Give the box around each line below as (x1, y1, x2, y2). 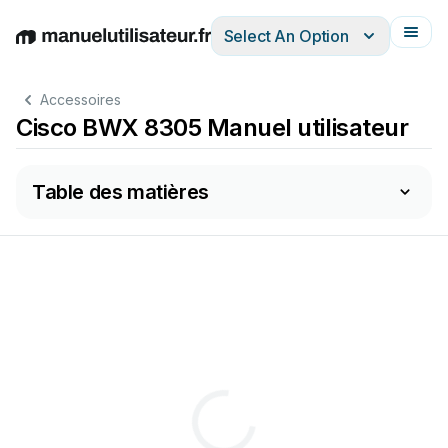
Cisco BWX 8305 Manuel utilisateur (16, 113, 409, 142)
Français (248, 36, 313, 57)
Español (132, 36, 193, 57)
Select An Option (223, 26, 349, 46)
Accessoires (40, 91, 121, 108)
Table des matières (32, 180, 209, 204)
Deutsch (69, 36, 132, 57)
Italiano (193, 36, 248, 57)
